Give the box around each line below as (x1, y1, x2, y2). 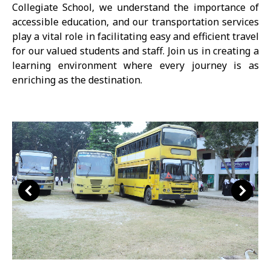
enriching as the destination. (12, 73, 142, 87)
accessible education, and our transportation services (12, 15, 259, 28)
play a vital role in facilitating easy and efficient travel (12, 30, 259, 43)
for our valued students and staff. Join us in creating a (12, 44, 259, 57)
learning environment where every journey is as (12, 59, 259, 72)
